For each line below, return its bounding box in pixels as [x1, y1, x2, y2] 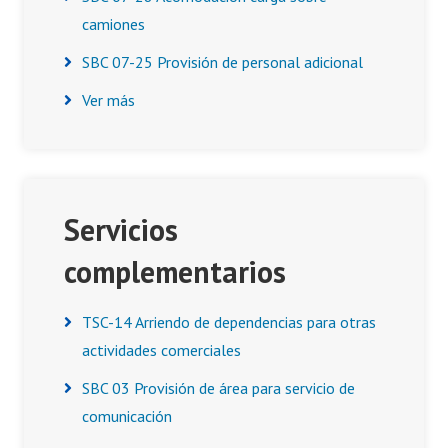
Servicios [64, 210, 178, 249]
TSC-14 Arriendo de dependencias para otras [82, 312, 376, 332]
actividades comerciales [82, 340, 241, 360]
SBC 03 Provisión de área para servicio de [82, 378, 355, 398]
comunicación [82, 406, 172, 426]
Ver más [82, 90, 135, 110]
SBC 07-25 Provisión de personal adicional [82, 52, 363, 72]
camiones [82, 14, 145, 34]
